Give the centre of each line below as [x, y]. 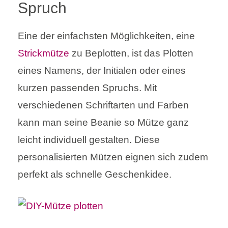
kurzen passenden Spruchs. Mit [87, 88]
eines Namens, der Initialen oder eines [102, 70]
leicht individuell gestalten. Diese [89, 139]
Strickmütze [45, 53]
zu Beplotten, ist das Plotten [133, 53]
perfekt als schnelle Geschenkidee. [95, 174]
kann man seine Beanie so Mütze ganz [103, 122]
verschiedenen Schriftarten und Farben [103, 105]
